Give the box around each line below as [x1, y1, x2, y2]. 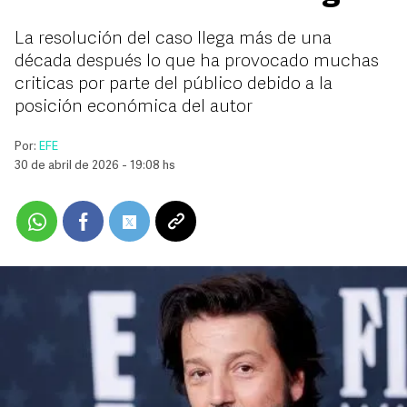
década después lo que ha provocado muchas [15, 53, 379, 71]
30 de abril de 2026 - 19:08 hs [15, 160, 175, 172]
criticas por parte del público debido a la [15, 75, 333, 94]
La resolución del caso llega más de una [15, 30, 332, 48]
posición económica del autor [15, 98, 253, 116]
